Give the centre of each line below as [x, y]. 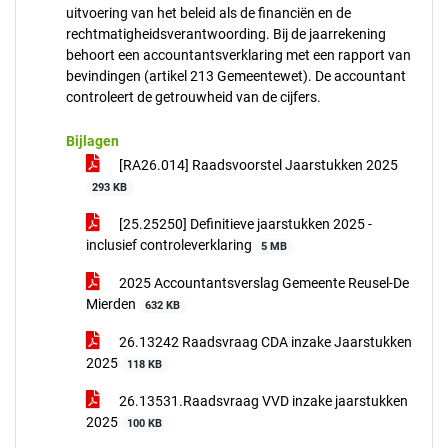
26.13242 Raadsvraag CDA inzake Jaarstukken [264, 342]
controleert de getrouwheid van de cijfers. [193, 97]
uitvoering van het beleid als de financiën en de [208, 13]
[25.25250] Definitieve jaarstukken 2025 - [244, 224]
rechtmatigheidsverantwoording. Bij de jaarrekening [226, 34]
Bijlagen [92, 141]
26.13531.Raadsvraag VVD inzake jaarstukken [262, 401]
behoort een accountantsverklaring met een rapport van [238, 55]
